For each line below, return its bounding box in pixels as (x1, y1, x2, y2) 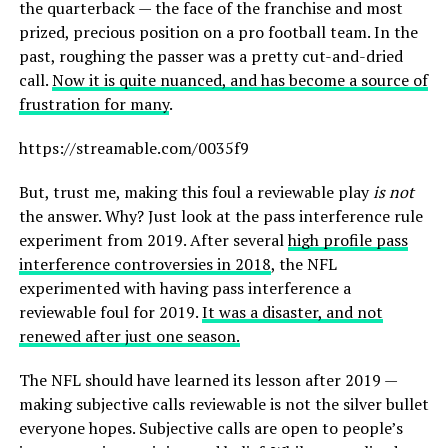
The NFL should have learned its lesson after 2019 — (18, 369, 397, 392)
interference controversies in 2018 (18, 253, 271, 276)
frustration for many (18, 93, 169, 116)
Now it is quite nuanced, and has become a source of (51, 69, 428, 92)
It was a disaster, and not (201, 301, 383, 324)
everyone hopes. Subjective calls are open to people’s (18, 417, 403, 440)
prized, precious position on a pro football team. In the (18, 21, 418, 44)
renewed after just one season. (18, 325, 240, 348)
